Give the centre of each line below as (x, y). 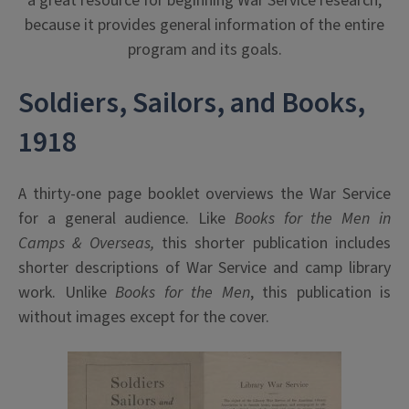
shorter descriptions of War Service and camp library (204, 267)
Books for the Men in (313, 218)
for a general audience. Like (126, 218)
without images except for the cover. (144, 317)
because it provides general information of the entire (204, 25)
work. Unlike (67, 292)
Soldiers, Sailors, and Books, (192, 103)
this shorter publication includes (276, 243)
